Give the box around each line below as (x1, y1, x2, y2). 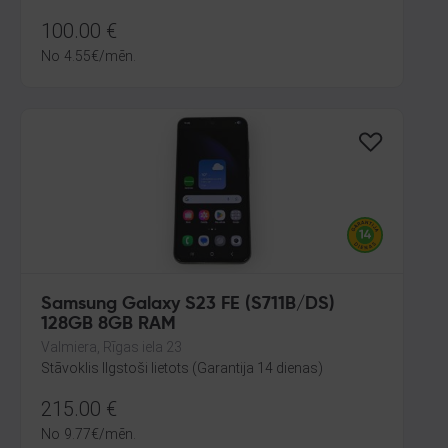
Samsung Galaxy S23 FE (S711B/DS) (41, 295, 335, 313)
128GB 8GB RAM (41, 315, 176, 333)
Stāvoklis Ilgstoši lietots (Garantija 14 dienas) (41, 360, 323, 376)
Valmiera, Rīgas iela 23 (41, 339, 182, 355)
